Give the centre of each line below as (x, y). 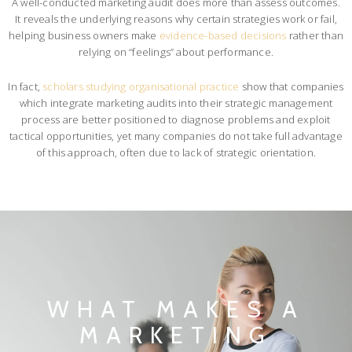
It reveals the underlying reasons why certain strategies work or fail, (176, 19)
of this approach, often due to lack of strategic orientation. (176, 153)
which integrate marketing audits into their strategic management (176, 103)
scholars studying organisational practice (141, 87)
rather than (315, 36)
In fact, (26, 87)
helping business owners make (84, 36)
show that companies (291, 87)
